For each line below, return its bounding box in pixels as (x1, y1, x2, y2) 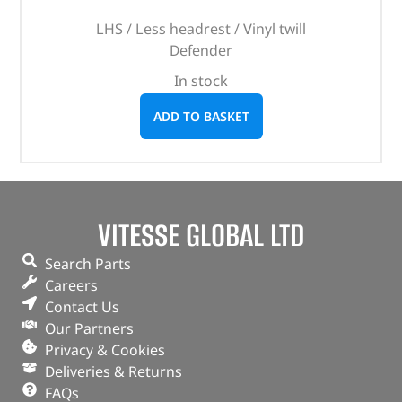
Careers (45, 275, 98, 296)
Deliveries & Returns (45, 362, 182, 382)
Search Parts (45, 254, 131, 275)
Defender (170, 40, 232, 61)
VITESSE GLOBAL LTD (98, 214, 304, 258)
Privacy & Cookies (45, 340, 165, 361)
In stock (174, 71, 228, 92)
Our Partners (45, 319, 134, 339)
